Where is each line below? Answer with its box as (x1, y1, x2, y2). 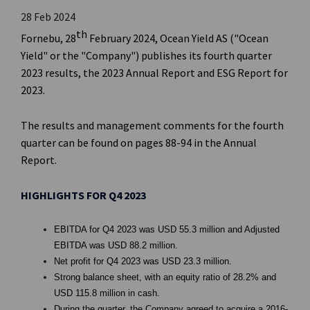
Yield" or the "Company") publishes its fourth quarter (21, 48, 272, 63)
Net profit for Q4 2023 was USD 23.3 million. (54, 256, 232, 267)
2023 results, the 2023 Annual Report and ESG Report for (21, 66, 288, 80)
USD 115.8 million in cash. (54, 288, 160, 299)
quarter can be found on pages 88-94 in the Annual (21, 135, 257, 149)
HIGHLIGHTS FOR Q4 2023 (21, 188, 146, 202)
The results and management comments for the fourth (21, 118, 284, 132)
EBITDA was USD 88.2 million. (54, 240, 178, 251)
